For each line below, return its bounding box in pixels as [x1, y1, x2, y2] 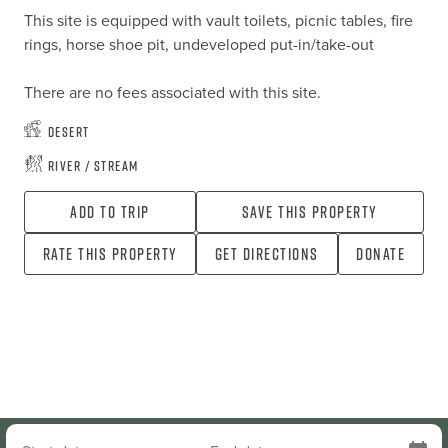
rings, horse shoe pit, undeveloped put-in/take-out [23, 33, 374, 56]
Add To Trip [70, 201, 150, 223]
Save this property [241, 201, 378, 223]
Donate [356, 243, 406, 265]
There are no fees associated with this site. [23, 81, 321, 104]
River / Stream [47, 155, 139, 175]
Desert [47, 121, 90, 141]
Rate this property [42, 243, 178, 265]
